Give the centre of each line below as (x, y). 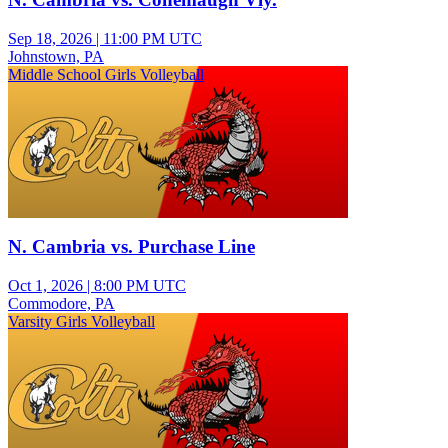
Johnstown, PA (56, 56)
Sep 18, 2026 (50, 38)
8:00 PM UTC (140, 286)
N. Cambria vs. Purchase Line (131, 247)
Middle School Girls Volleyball (106, 74)
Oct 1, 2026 (45, 286)
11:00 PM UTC (152, 38)
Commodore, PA (61, 304)
